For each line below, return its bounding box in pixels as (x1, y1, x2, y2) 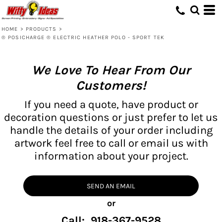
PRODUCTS (25, 26, 57, 32)
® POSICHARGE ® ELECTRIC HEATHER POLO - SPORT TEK (1, 34, 165, 41)
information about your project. (34, 149, 188, 163)
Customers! (76, 77, 146, 93)
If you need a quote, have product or (24, 98, 198, 111)
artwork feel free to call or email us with (14, 136, 208, 150)
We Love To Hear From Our (32, 62, 190, 78)
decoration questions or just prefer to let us (4, 111, 218, 124)
